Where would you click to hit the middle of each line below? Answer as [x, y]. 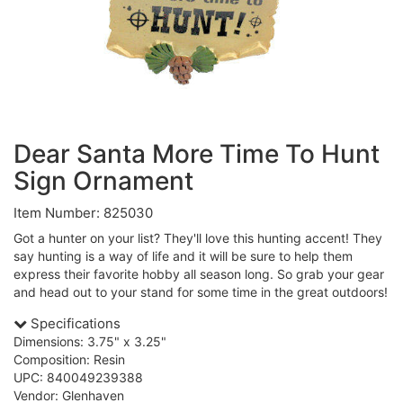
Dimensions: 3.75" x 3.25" [90, 342]
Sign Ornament [103, 181]
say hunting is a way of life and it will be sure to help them [183, 256]
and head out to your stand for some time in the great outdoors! [201, 292]
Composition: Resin [69, 360]
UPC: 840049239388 [78, 378]
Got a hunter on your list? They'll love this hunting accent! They [198, 238]
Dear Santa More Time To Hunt [197, 154]
